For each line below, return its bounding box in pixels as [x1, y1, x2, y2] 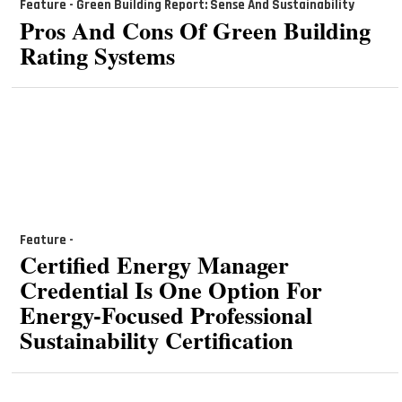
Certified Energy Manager [19, 247, 289, 283]
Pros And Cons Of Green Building [19, 12, 371, 48]
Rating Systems [19, 37, 175, 73]
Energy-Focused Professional [19, 297, 312, 333]
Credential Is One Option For [19, 272, 322, 308]
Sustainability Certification [19, 322, 293, 358]
